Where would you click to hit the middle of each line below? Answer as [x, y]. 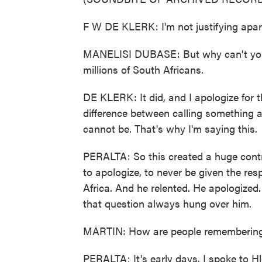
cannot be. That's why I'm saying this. [170, 128]
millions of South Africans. [143, 69]
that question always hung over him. [167, 203]
